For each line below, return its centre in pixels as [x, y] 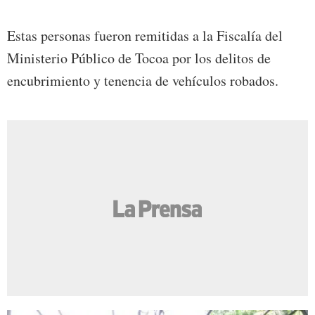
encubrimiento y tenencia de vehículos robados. [143, 81]
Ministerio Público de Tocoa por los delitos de [139, 58]
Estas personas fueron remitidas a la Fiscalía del [145, 36]
